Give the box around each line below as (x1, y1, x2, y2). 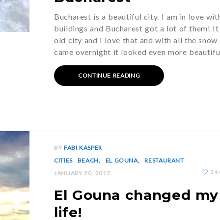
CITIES (54, 157, 73, 164)
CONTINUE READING (78, 72, 140, 79)
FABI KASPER (63, 144, 102, 151)
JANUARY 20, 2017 (54, 169, 110, 177)
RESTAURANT (144, 157, 184, 164)
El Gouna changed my (54, 187, 219, 203)
